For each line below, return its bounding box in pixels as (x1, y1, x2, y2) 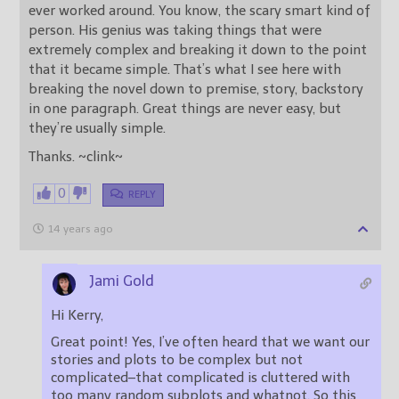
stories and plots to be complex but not (51, 352, 303, 369)
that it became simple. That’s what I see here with (28, 61, 174, 78)
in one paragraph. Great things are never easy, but (28, 101, 142, 118)
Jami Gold (89, 273, 154, 290)
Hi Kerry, (51, 307, 103, 324)
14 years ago (48, 223, 113, 236)
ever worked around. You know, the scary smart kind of (28, 3, 159, 20)
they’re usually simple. (28, 120, 166, 137)
